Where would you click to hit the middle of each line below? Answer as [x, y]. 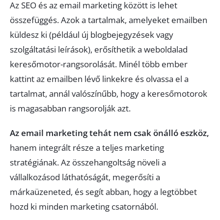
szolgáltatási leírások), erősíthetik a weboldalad [99, 49]
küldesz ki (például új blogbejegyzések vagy [92, 35]
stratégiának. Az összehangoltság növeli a [88, 162]
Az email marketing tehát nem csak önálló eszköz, [110, 133]
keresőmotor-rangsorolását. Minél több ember [99, 64]
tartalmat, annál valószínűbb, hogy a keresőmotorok [109, 94]
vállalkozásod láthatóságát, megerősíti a [85, 177]
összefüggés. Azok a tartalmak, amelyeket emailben [109, 20]
